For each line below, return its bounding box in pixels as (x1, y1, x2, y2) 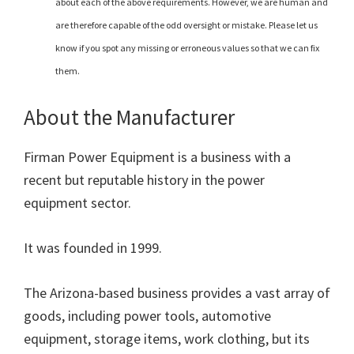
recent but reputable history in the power (24, 171, 265, 190)
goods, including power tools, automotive (24, 307, 271, 326)
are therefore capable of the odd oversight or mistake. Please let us (55, 19, 318, 32)
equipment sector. (24, 194, 131, 213)
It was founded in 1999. (24, 239, 162, 258)
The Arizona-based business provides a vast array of (24, 284, 330, 303)
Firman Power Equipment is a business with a (24, 148, 291, 167)
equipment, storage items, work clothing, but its (24, 330, 310, 348)
